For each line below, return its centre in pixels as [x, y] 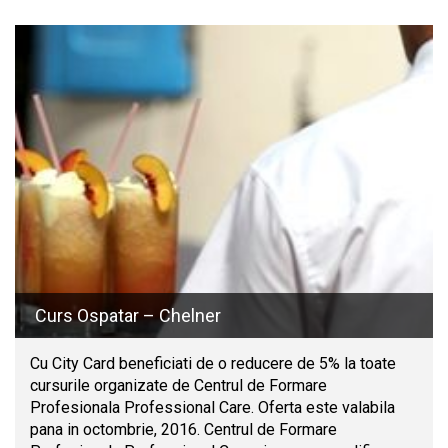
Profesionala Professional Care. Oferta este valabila [212, 408]
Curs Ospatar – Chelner [128, 316]
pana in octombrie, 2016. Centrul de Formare [183, 430]
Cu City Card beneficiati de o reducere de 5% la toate [213, 364]
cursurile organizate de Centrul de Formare [178, 386]
